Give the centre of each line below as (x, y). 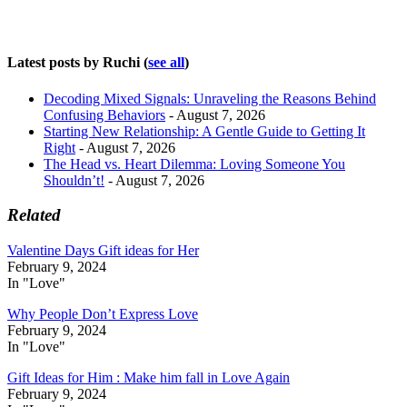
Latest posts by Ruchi (75, 63)
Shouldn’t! (74, 180)
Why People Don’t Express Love (103, 314)
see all (166, 63)
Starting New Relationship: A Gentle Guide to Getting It (204, 131)
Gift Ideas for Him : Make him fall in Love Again (149, 378)
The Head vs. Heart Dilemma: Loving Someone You (194, 164)
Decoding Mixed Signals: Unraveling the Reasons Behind (210, 98)
